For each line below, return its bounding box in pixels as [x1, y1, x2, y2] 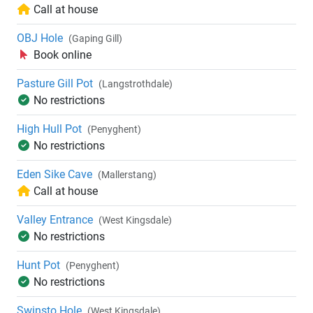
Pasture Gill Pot [17, 77, 93, 91]
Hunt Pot [17, 259, 60, 272]
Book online [34, 48, 92, 62]
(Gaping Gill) [68, 33, 122, 45]
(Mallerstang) [98, 169, 156, 181]
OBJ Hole [17, 31, 63, 45]
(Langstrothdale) [99, 78, 173, 90]
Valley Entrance [17, 213, 93, 227]
